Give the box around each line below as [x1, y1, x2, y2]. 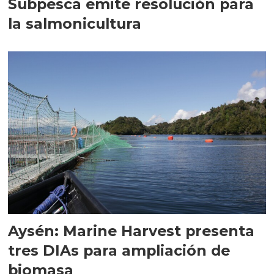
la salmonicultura [8, 15, 142, 33]
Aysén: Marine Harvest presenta [8, 222, 255, 240]
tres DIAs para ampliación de [8, 242, 231, 260]
